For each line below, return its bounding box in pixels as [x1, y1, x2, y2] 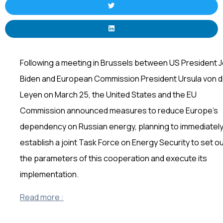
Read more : [20, 192, 64, 203]
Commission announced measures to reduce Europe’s [20, 105, 218, 116]
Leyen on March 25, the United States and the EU [20, 89, 197, 100]
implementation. [20, 168, 79, 180]
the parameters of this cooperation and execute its [20, 152, 207, 164]
